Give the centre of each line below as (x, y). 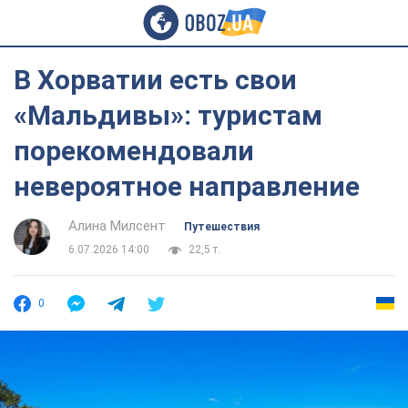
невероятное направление (187, 186)
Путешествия (222, 227)
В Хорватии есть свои (155, 80)
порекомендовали (134, 151)
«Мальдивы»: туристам (168, 115)
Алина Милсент (117, 226)
